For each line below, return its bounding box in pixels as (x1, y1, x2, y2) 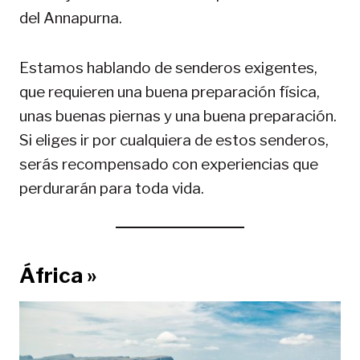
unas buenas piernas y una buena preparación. (19, 106, 337, 125)
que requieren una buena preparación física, (19, 82, 320, 101)
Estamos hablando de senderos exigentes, (19, 58, 317, 77)
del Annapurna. (19, 8, 122, 27)
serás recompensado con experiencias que (19, 154, 318, 174)
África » (19, 262, 97, 288)
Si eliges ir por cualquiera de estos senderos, (19, 130, 329, 149)
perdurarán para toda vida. (19, 178, 204, 198)
